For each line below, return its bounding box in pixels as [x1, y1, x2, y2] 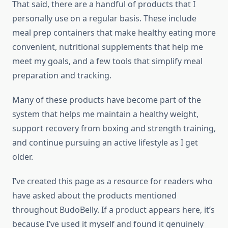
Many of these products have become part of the [12, 94, 201, 105]
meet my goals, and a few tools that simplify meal [12, 55, 203, 67]
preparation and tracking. [12, 69, 111, 81]
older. [12, 151, 33, 162]
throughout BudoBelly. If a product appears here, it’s [12, 204, 215, 215]
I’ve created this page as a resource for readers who [12, 175, 213, 187]
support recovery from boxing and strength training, [12, 122, 216, 134]
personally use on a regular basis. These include [12, 12, 196, 24]
